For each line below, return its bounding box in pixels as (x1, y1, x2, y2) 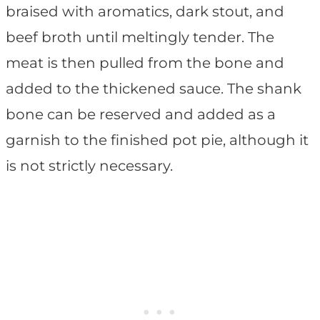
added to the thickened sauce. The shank (6, 80, 301, 98)
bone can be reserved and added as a (6, 106, 276, 124)
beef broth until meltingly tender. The (6, 29, 274, 46)
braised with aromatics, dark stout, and (6, 3, 284, 21)
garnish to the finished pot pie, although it (6, 131, 309, 149)
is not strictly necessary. (6, 157, 173, 175)
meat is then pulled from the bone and (6, 54, 284, 72)
